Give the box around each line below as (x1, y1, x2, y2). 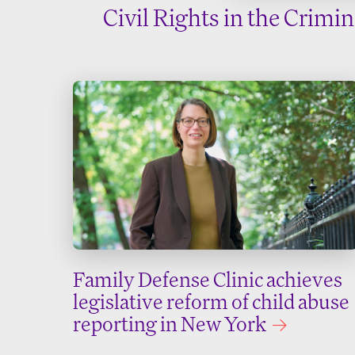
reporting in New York (73, 311, 269, 338)
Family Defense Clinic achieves (73, 266, 342, 293)
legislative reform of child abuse (73, 288, 349, 315)
